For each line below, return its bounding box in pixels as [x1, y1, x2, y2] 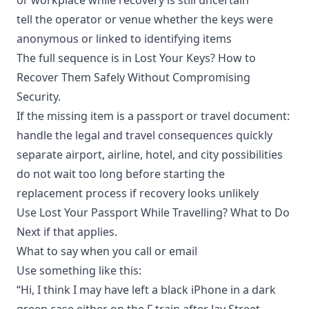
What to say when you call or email [17, 243, 197, 259]
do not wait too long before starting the [17, 166, 225, 181]
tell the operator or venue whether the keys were [17, 11, 273, 27]
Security [17, 88, 58, 104]
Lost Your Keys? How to [134, 50, 256, 66]
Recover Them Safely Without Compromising [17, 69, 250, 85]
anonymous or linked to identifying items [17, 30, 232, 46]
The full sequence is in [17, 50, 134, 66]
